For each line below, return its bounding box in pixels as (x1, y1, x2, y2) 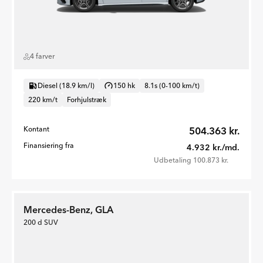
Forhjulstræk (67, 95, 106, 104)
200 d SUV (23, 218, 58, 227)
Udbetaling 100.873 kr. (154, 156, 228, 165)
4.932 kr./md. (187, 142, 240, 153)
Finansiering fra (23, 141, 74, 150)
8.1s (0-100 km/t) (144, 81, 200, 90)
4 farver (30, 52, 55, 61)
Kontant (23, 124, 49, 134)
